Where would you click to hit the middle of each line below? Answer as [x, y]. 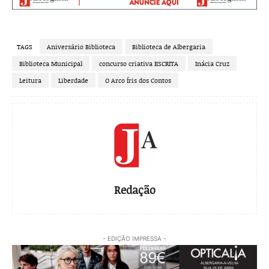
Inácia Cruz [212, 64]
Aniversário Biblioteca [81, 47]
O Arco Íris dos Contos [138, 80]
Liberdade [73, 80]
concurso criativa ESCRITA [139, 64]
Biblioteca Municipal [51, 64]
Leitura [30, 80]
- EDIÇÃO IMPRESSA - [134, 239]
